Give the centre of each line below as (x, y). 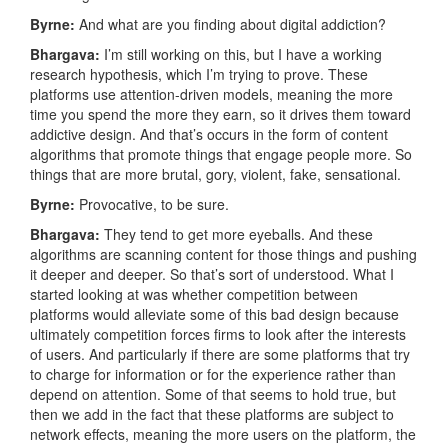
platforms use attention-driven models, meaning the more (211, 94)
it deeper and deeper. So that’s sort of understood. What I (212, 274)
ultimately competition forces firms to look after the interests (218, 334)
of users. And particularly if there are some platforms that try (220, 354)
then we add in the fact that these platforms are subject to (212, 414)
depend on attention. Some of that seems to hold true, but (213, 394)
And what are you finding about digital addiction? (232, 24)
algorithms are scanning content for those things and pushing (223, 254)
